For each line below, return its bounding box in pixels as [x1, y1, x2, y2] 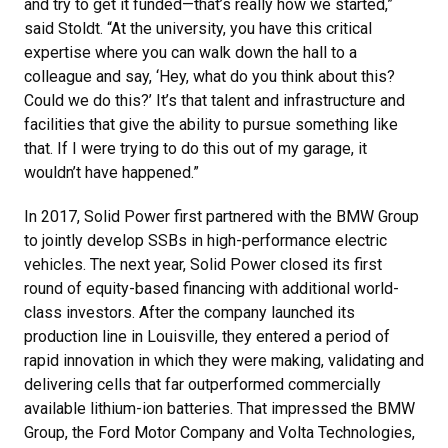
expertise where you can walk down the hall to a [24, 43, 357, 62]
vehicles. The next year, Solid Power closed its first [24, 255, 382, 274]
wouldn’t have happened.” [24, 163, 199, 182]
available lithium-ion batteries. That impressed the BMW [24, 399, 415, 418]
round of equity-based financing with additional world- [24, 279, 399, 298]
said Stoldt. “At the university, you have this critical [24, 19, 372, 38]
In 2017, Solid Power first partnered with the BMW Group [24, 207, 419, 226]
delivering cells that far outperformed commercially [24, 375, 381, 394]
